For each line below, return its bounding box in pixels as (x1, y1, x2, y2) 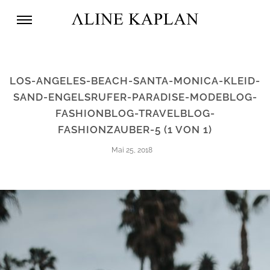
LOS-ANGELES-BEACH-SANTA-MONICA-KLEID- (10, 75, 260, 87)
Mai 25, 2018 (111, 146, 152, 155)
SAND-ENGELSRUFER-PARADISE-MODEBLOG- (13, 91, 257, 104)
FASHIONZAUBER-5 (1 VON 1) (58, 124, 212, 136)
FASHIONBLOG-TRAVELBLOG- (55, 107, 215, 120)
